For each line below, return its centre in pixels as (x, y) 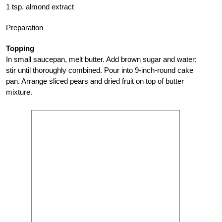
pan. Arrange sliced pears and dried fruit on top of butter (95, 81)
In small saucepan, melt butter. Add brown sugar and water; (101, 59)
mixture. (19, 92)
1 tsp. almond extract (40, 6)
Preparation (25, 27)
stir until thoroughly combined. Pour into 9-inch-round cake (100, 70)
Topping (20, 48)
